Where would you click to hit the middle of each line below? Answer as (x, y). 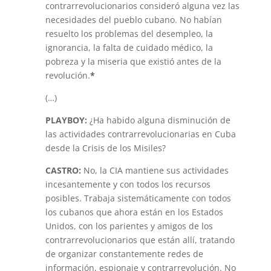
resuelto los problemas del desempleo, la (129, 34)
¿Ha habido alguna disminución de (158, 120)
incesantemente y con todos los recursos (128, 184)
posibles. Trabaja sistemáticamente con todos (138, 198)
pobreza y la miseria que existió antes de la (133, 61)
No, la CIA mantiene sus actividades (155, 170)
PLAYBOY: (66, 120)
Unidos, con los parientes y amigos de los (129, 226)
